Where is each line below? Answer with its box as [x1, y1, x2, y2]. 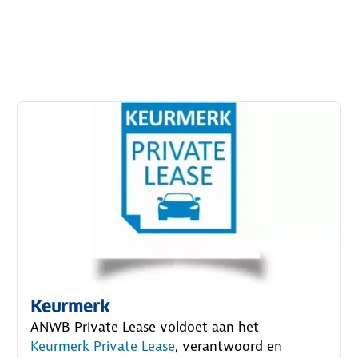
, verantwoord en [175, 336, 283, 355]
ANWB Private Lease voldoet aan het [30, 317, 264, 336]
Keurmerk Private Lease [30, 336, 176, 355]
